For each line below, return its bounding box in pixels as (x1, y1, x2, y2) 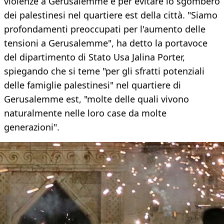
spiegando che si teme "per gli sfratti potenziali (4, 65, 204, 77)
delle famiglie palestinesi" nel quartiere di (4, 79, 181, 91)
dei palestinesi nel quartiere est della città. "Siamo (4, 9, 217, 21)
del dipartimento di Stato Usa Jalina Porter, (4, 51, 185, 63)
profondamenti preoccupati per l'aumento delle (4, 23, 205, 35)
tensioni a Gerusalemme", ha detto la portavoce (4, 37, 207, 49)
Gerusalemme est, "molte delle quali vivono (4, 93, 189, 105)
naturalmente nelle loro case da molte (4, 107, 166, 119)
